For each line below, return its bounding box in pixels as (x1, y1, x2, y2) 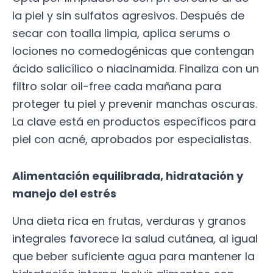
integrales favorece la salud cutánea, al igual (12, 230, 258, 246)
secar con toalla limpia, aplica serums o (12, 25, 230, 41)
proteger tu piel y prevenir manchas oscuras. (12, 96, 257, 112)
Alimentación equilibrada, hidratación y (12, 168, 243, 184)
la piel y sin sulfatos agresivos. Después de (12, 7, 244, 23)
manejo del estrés (12, 186, 121, 202)
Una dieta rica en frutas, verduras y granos (12, 213, 246, 229)
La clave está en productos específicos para (12, 113, 256, 129)
